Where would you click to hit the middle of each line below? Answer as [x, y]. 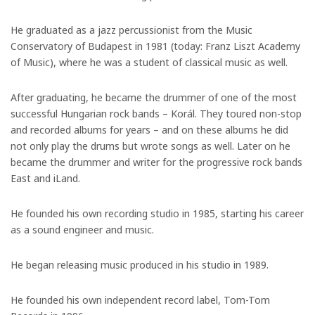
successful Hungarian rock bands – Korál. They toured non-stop [156, 113]
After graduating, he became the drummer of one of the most [154, 97]
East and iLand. [45, 178]
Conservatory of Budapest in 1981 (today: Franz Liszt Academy [155, 45]
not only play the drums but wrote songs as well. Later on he [150, 145]
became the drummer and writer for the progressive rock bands [156, 161]
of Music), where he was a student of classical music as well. [149, 62]
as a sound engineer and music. [82, 229]
